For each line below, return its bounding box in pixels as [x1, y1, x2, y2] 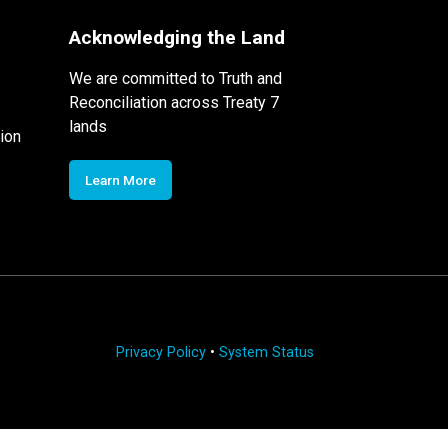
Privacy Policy [115, 343, 206, 361]
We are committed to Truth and [68, 68, 282, 88]
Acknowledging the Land [68, 25, 285, 49]
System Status [218, 343, 314, 361]
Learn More [84, 171, 156, 188]
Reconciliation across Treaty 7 [68, 92, 279, 112]
